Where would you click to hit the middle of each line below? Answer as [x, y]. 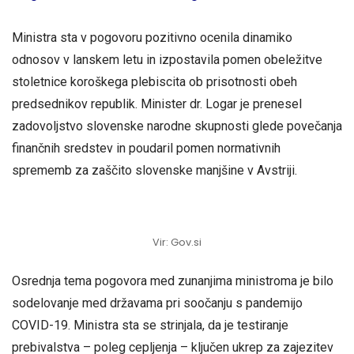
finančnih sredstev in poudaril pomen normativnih [146, 149]
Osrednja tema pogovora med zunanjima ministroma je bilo [173, 281]
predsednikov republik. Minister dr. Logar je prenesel [157, 104]
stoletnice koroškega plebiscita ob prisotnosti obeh [154, 82]
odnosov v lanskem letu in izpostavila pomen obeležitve [167, 60]
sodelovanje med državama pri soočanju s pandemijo [157, 303]
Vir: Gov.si [177, 242]
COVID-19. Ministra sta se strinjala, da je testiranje [150, 325]
